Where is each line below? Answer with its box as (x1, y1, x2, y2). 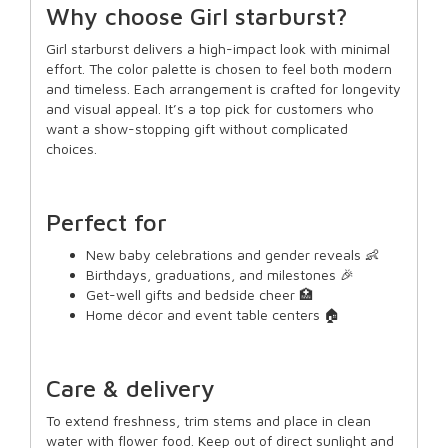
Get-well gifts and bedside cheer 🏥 (86, 286, 313, 304)
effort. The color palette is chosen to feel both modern (46, 60, 392, 78)
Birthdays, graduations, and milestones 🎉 (86, 266, 354, 284)
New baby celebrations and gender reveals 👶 (86, 246, 379, 264)
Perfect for (46, 208, 167, 237)
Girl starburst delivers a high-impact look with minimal (46, 40, 390, 58)
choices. (46, 140, 97, 158)
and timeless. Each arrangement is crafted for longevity (46, 80, 401, 98)
